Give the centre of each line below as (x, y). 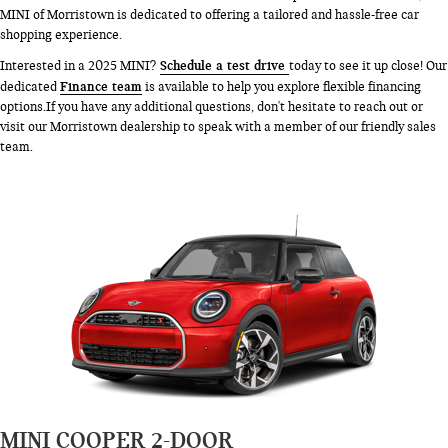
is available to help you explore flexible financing (281, 86)
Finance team (101, 85)
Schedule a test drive (224, 64)
